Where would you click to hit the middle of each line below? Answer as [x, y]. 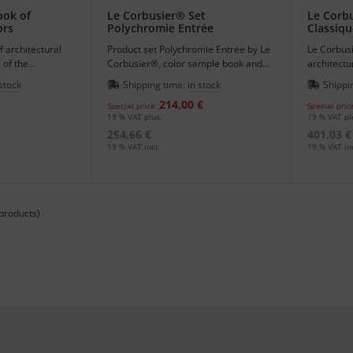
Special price [132, 106]
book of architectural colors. [169, 78]
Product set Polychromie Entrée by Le [189, 50]
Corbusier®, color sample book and [185, 64]
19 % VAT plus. [135, 117]
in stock [204, 85]
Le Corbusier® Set [157, 16]
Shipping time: [156, 85]
